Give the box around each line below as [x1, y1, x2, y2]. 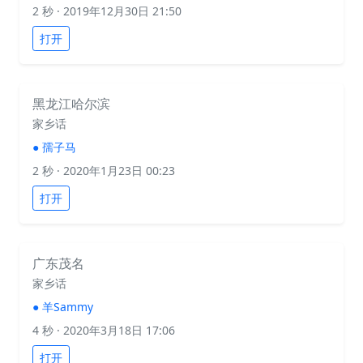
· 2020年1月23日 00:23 [53, 163, 175, 178]
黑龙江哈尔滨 [32, 95, 110, 113]
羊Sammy [42, 299, 93, 314]
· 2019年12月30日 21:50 [53, 3, 181, 19]
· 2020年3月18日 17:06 [53, 322, 175, 338]
